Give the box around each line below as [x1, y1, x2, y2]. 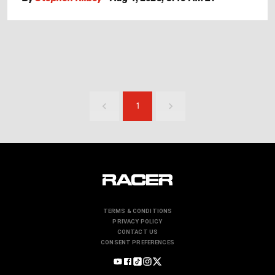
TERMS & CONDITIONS [103, 207, 172, 215]
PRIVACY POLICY [112, 218, 163, 225]
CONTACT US [117, 228, 158, 236]
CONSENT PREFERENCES [101, 239, 174, 246]
